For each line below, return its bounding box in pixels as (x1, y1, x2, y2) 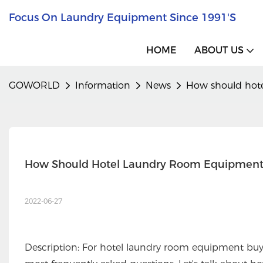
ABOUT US (194, 45, 244, 56)
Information (75, 80, 130, 91)
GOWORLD (9, 80, 60, 91)
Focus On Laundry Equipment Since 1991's (9, 11, 236, 24)
